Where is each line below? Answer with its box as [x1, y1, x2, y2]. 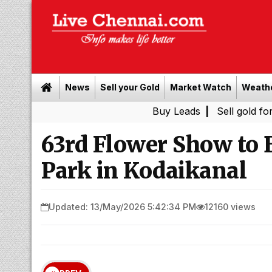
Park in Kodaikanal [41, 157, 246, 185]
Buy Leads [101, 105, 149, 117]
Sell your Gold [100, 82, 160, 92]
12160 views [205, 201, 256, 212]
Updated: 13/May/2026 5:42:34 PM [49, 201, 196, 212]
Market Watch [170, 82, 231, 92]
